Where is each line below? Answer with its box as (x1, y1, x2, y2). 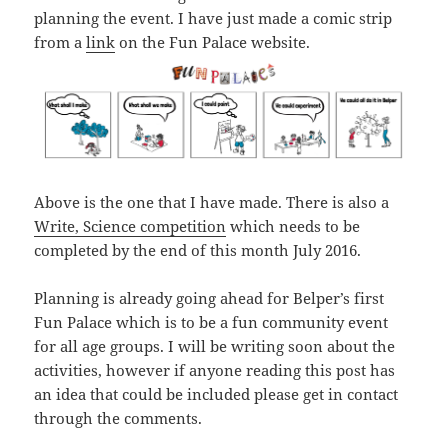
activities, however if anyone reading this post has (34, 360, 396, 381)
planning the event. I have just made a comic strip (34, 8, 393, 29)
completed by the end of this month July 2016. (34, 240, 362, 261)
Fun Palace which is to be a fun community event (34, 312, 389, 333)
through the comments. (34, 408, 203, 429)
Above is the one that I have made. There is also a (34, 192, 390, 213)
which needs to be (226, 216, 361, 237)
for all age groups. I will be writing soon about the (34, 336, 396, 357)
